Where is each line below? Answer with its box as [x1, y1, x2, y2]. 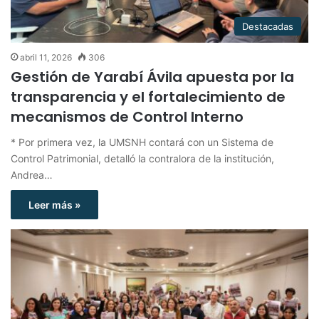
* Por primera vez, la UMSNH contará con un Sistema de [11, 136, 273, 149]
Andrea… [11, 169, 53, 182]
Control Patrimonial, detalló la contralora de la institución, [11, 152, 274, 165]
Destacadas [242, 21, 293, 33]
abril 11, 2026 [20, 52, 72, 63]
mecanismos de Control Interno [11, 107, 244, 127]
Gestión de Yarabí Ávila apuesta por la [11, 67, 294, 88]
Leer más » [28, 199, 80, 211]
